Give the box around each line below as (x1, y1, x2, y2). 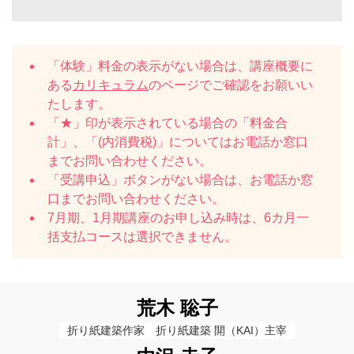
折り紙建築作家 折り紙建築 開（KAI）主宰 (67, 324, 287, 337)
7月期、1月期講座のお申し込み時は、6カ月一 (47, 211, 309, 224)
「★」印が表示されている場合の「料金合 (47, 116, 288, 130)
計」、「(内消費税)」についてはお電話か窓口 (47, 135, 308, 149)
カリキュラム (73, 78, 149, 92)
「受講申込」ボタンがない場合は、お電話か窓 (47, 173, 313, 186)
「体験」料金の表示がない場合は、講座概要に (47, 59, 313, 73)
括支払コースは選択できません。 (47, 230, 237, 243)
